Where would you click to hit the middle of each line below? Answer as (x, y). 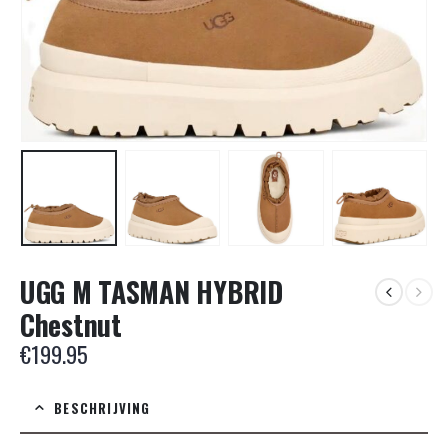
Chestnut (71, 325)
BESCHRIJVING (102, 407)
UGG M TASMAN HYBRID (151, 292)
